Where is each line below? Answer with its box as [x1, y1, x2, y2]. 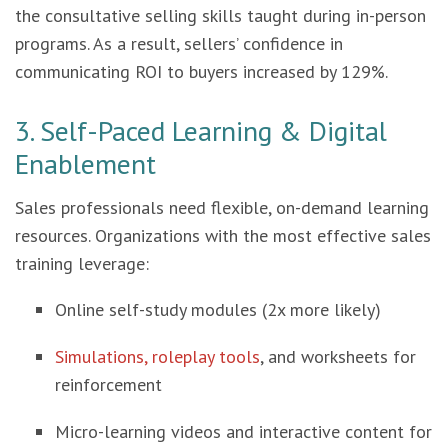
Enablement [15, 145, 156, 182]
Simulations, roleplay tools [55, 345, 260, 368]
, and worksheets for [260, 345, 416, 368]
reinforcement [55, 373, 162, 396]
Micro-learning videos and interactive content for [55, 420, 432, 443]
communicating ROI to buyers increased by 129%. [15, 60, 388, 83]
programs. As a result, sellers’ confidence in [15, 32, 343, 55]
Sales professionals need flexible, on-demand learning [15, 196, 429, 219]
